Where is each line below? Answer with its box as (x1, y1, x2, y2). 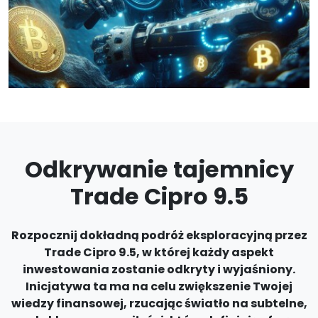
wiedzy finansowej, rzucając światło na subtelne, (11, 295, 307, 312)
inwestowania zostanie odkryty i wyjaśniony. (23, 261, 295, 278)
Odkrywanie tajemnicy (24, 153, 294, 185)
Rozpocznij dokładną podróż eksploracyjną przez (11, 227, 307, 243)
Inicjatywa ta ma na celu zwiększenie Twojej (26, 278, 292, 295)
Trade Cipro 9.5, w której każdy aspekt (44, 244, 274, 261)
